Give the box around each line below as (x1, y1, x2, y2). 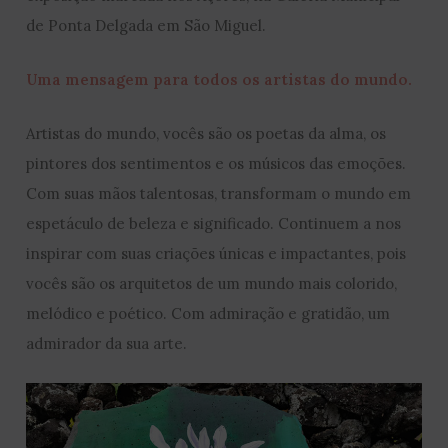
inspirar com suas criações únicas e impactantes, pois (26, 243, 407, 263)
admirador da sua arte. (26, 333, 188, 353)
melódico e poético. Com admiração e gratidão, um (26, 303, 391, 323)
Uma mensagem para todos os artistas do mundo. (26, 69, 413, 89)
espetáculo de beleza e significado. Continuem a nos (26, 213, 402, 233)
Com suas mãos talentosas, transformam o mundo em (26, 183, 412, 203)
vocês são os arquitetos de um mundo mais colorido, (26, 273, 398, 293)
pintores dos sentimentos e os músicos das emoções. (26, 153, 407, 173)
